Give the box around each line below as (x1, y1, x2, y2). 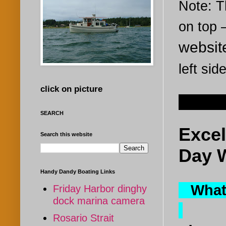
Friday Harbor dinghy (53, 183, 147, 194)
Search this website (40, 131, 92, 137)
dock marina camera (53, 195, 145, 206)
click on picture (40, 84, 102, 94)
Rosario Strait (53, 212, 114, 223)
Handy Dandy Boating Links (40, 168, 115, 175)
